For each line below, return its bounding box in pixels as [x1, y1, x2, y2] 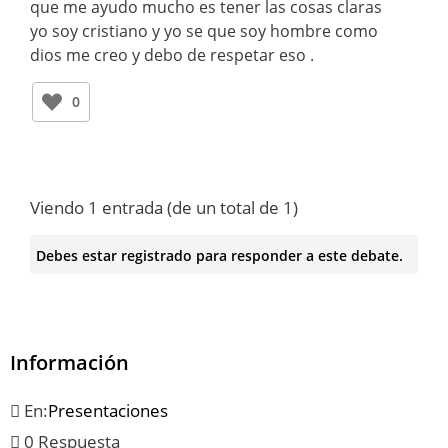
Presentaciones [48, 399, 168, 423]
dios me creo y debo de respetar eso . [30, 43, 314, 66]
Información [10, 349, 129, 377]
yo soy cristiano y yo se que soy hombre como [30, 19, 378, 42]
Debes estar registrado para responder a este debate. [35, 245, 403, 265]
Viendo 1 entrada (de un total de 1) [30, 195, 298, 219]
